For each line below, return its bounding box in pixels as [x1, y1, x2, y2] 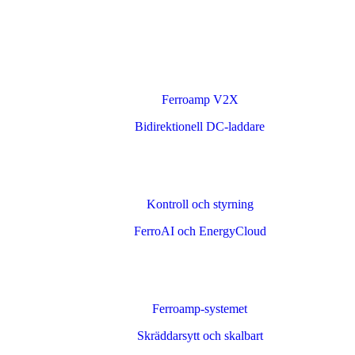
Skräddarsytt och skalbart [136, 329, 263, 342]
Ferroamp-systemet [152, 302, 247, 315]
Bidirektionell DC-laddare [135, 120, 265, 133]
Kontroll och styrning [146, 197, 254, 211]
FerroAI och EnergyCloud [133, 224, 266, 238]
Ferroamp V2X [161, 93, 239, 106]
